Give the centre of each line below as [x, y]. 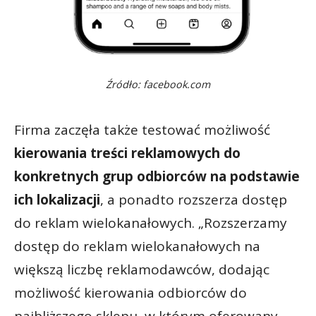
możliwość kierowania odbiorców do [130, 293]
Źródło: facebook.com [158, 85]
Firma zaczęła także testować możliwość [142, 130]
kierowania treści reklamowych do [127, 153]
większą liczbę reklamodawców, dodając [142, 270]
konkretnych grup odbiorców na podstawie [157, 177]
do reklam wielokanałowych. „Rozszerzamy [151, 223]
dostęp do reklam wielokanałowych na [137, 247]
